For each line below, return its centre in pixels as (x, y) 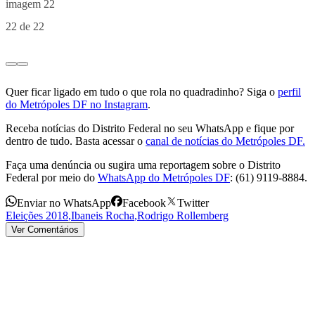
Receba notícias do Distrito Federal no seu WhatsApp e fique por (150, 129)
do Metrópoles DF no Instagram (77, 105)
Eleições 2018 (37, 216)
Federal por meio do (50, 178)
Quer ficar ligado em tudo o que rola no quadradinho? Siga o (140, 92)
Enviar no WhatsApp (64, 203)
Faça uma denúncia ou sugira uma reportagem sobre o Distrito (143, 165)
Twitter (193, 203)
